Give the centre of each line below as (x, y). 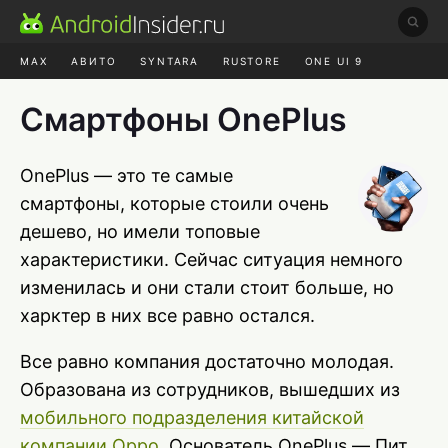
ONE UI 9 (334, 61)
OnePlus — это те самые (126, 175)
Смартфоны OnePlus (183, 119)
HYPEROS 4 (162, 97)
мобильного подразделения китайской (192, 417)
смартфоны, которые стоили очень (174, 203)
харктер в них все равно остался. (167, 315)
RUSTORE (252, 61)
